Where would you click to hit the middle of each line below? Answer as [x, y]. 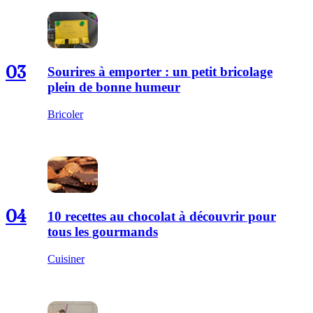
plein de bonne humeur [114, 87]
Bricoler [65, 114]
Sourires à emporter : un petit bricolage [160, 72]
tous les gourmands [103, 231]
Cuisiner [66, 259]
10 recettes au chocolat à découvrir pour [162, 216]
